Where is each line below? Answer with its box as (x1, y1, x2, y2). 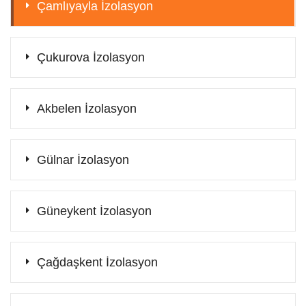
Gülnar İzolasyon (37, 152, 129, 167)
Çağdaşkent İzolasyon (37, 255, 158, 269)
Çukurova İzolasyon (37, 50, 145, 64)
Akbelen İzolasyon (37, 101, 137, 115)
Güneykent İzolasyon (37, 204, 152, 218)
